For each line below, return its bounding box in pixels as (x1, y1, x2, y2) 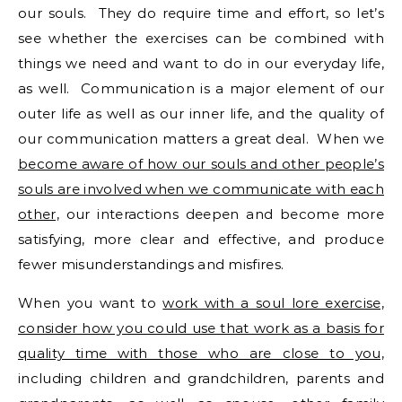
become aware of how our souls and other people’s (18, 155, 384, 172)
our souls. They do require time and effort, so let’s (18, 4, 384, 22)
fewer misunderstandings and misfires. (18, 256, 284, 273)
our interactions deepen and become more (58, 205, 384, 223)
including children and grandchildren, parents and (18, 370, 384, 387)
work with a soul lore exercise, (162, 294, 384, 311)
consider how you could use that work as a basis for (18, 319, 384, 336)
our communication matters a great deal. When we (18, 130, 384, 147)
